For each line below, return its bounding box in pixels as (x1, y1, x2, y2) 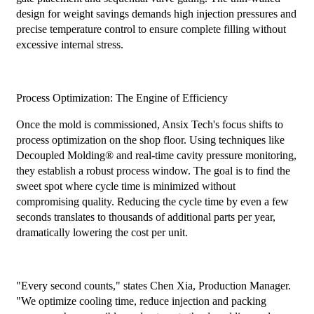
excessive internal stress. (15, 39, 123, 51)
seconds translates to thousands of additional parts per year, (15, 211, 275, 224)
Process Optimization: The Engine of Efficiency (15, 92, 228, 104)
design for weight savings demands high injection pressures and (15, 8, 296, 20)
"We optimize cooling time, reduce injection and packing (15, 295, 266, 308)
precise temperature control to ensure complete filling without (15, 23, 286, 36)
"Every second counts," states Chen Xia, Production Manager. (15, 280, 291, 292)
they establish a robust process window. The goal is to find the (15, 165, 290, 177)
